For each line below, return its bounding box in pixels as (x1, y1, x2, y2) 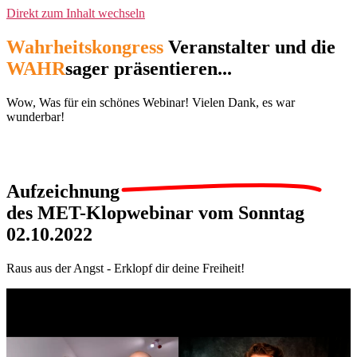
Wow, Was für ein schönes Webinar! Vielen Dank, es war (6, 95, 295, 109)
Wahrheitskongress (6, 36, 163, 57)
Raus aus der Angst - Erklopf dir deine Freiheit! (6, 261, 245, 275)
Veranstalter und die (163, 36, 335, 57)
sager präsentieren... (65, 57, 232, 79)
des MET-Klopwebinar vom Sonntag (6, 202, 304, 223)
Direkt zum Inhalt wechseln (6, 6, 145, 20)
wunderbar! (6, 109, 65, 124)
